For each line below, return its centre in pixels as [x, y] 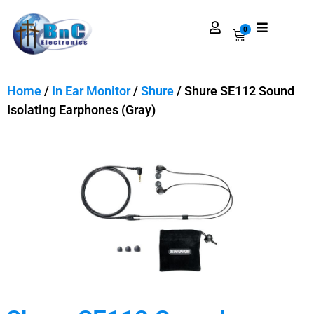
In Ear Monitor [91, 91]
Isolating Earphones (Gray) [81, 110]
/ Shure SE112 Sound [234, 91]
